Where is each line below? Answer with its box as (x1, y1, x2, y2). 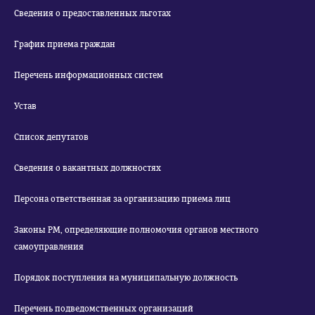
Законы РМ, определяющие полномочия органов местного (14, 225, 259, 235)
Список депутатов (14, 132, 89, 142)
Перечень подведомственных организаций (14, 304, 193, 314)
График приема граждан (14, 39, 115, 49)
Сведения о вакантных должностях (14, 163, 161, 173)
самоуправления (14, 242, 84, 252)
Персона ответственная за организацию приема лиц (14, 194, 231, 204)
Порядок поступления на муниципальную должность (14, 273, 238, 283)
